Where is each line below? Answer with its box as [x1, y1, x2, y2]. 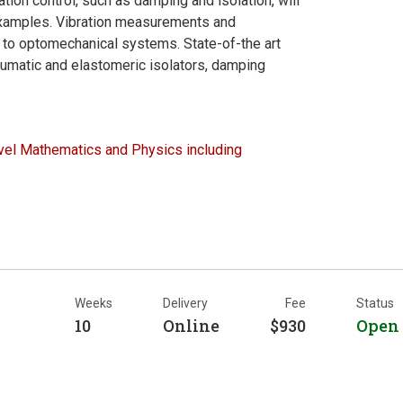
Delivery [163, 295, 208, 310]
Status [356, 295, 394, 310]
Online [163, 314, 219, 336]
